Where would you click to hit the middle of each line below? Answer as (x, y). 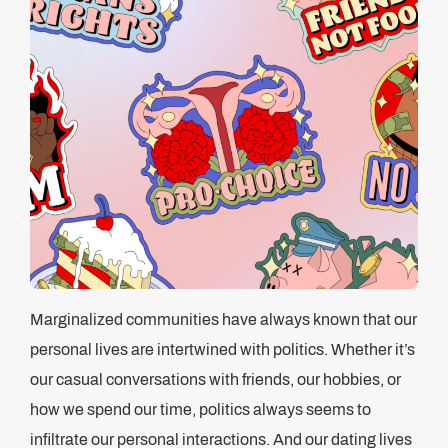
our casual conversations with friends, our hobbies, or (215, 379)
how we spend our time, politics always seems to (200, 409)
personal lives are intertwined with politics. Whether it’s (222, 349)
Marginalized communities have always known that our (223, 319)
